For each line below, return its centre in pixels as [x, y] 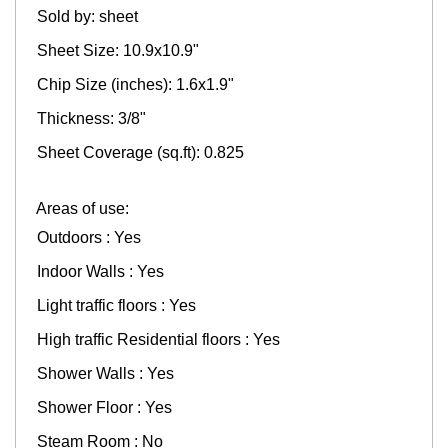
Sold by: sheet [89, 16]
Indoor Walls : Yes [102, 271]
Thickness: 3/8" [91, 118]
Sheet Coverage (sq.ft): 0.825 [140, 152]
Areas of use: [82, 208]
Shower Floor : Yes [106, 407]
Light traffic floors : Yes [118, 305]
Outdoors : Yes [91, 237]
